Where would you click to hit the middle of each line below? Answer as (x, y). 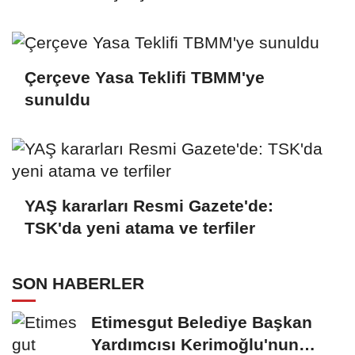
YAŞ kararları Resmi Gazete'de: (149, 205)
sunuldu (57, 99)
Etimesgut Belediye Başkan (202, 323)
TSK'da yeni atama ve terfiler (140, 227)
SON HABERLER (78, 284)
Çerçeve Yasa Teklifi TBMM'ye (145, 77)
